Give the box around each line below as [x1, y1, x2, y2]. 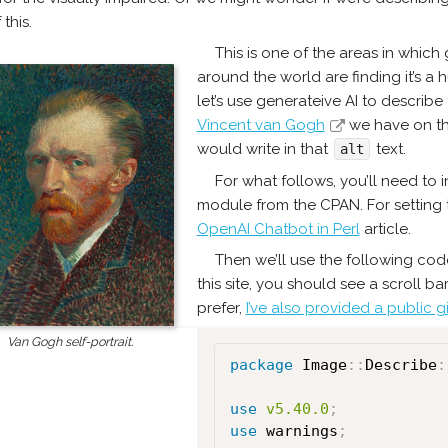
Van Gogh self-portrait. [6, 334, 133, 350]
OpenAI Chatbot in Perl [196, 219, 360, 238]
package [229, 355, 293, 374]
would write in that [196, 140, 332, 158]
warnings [256, 421, 338, 440]
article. [359, 219, 411, 238]
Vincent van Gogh [196, 116, 325, 134]
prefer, [196, 299, 246, 317]
